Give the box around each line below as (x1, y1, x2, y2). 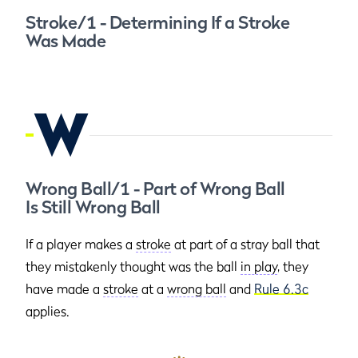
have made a (26, 280, 103, 296)
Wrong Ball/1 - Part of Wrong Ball (26, 178, 285, 199)
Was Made (26, 30, 105, 51)
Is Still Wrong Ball (26, 197, 161, 217)
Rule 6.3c (254, 280, 308, 296)
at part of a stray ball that (171, 236, 320, 252)
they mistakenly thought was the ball (26, 258, 241, 274)
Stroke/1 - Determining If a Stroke (26, 12, 289, 33)
